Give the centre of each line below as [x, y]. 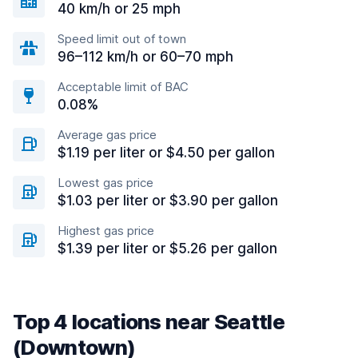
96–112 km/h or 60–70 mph [145, 57]
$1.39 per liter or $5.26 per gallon [167, 249]
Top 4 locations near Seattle [149, 322]
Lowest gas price [105, 183]
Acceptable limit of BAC [123, 87]
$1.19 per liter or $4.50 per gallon [166, 153]
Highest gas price [106, 231]
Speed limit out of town [122, 39]
